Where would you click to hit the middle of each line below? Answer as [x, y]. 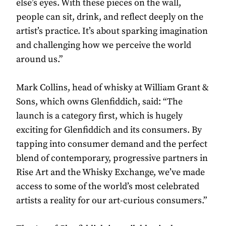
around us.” [39, 60]
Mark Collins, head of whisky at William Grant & [112, 88]
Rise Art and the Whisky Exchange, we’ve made [110, 173]
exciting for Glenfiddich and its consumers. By [109, 130]
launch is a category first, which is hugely [99, 116]
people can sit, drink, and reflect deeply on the [110, 17]
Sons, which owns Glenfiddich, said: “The [99, 102]
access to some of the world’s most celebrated [108, 187]
